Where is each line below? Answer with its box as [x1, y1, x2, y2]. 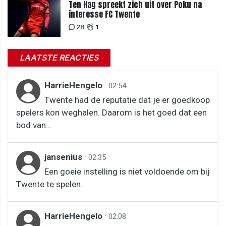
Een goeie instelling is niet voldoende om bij [44, 166, 210, 177]
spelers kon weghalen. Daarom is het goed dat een [16, 107, 207, 118]
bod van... [16, 120, 52, 130]
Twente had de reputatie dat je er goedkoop [44, 94, 210, 105]
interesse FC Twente [68, 8, 140, 21]
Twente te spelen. [16, 179, 83, 189]
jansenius [44, 151, 84, 162]
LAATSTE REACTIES [20, 52, 98, 63]
